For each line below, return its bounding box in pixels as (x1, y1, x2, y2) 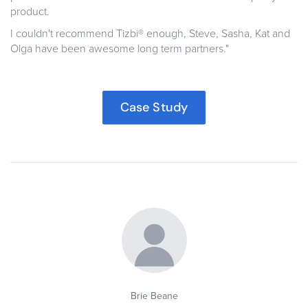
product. (10, 5, 49, 19)
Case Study (120, 99, 188, 116)
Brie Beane (130, 290, 178, 302)
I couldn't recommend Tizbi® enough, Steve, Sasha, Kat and (10, 27, 290, 41)
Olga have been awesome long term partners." (10, 42, 229, 56)
